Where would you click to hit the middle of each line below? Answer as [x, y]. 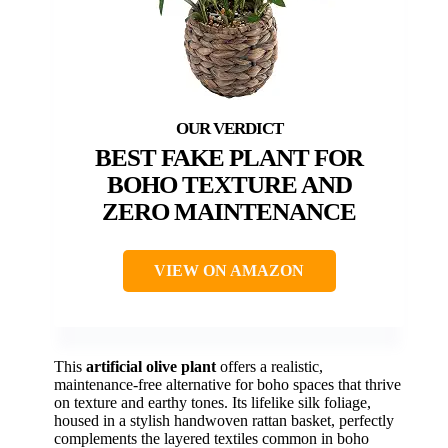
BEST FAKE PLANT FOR [229, 158]
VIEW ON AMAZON [229, 271]
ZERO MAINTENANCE [229, 212]
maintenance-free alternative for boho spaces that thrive [227, 385]
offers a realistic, [269, 367]
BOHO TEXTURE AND [229, 185]
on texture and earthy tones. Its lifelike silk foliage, [212, 403]
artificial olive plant [151, 367]
